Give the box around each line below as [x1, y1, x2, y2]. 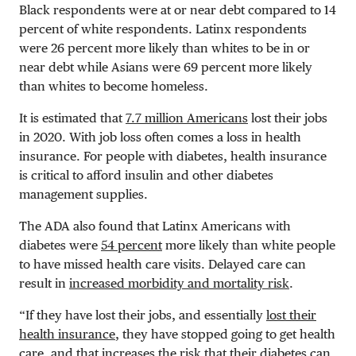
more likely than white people [162, 237, 335, 253]
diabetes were [19, 237, 101, 253]
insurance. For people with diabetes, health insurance [19, 148, 327, 164]
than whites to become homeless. [19, 78, 208, 94]
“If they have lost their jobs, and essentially [19, 307, 266, 323]
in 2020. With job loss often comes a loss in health [19, 129, 301, 145]
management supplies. [19, 186, 148, 202]
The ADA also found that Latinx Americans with [19, 218, 291, 234]
